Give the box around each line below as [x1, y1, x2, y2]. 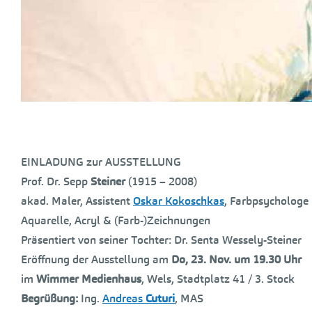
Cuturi [146, 291, 175, 306]
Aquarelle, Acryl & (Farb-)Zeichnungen [21, 213, 210, 228]
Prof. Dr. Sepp [21, 174, 91, 189]
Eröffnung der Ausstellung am [21, 252, 171, 267]
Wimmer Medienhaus [36, 272, 141, 286]
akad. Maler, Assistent [21, 194, 133, 208]
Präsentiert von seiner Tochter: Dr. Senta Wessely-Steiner [21, 233, 302, 247]
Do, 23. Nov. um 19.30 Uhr [171, 252, 302, 267]
